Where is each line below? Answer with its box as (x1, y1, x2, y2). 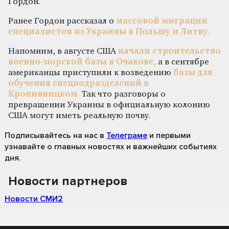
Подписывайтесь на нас (5, 130, 98, 141)
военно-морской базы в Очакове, (8, 57, 158, 66)
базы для (173, 68, 213, 77)
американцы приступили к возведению (8, 68, 173, 77)
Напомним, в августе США (8, 47, 116, 56)
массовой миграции (116, 16, 208, 26)
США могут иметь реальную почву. (8, 111, 150, 120)
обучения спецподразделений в (8, 79, 149, 88)
